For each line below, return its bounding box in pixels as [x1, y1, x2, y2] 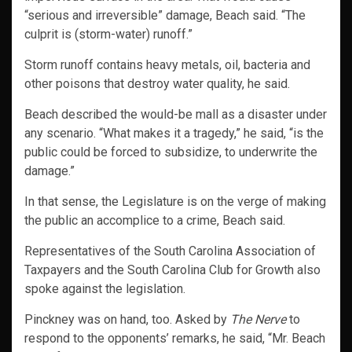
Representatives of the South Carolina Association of [24, 244, 316, 259]
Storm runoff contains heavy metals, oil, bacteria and [24, 57, 310, 73]
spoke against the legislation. [24, 281, 185, 297]
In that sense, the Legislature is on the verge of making [24, 194, 326, 210]
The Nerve [230, 312, 286, 328]
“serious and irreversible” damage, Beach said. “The [24, 8, 306, 24]
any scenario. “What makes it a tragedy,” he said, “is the [24, 126, 324, 141]
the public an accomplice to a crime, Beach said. [24, 213, 285, 229]
